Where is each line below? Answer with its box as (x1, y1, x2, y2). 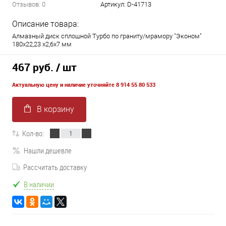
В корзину (37, 104, 74, 114)
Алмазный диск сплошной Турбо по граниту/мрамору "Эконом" (12, 32, 202, 40)
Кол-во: (22, 128, 44, 138)
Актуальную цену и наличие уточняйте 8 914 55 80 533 (12, 81, 155, 88)
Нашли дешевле (24, 145, 72, 155)
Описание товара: (12, 19, 79, 29)
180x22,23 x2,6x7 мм (12, 40, 72, 48)
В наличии (24, 179, 54, 189)
